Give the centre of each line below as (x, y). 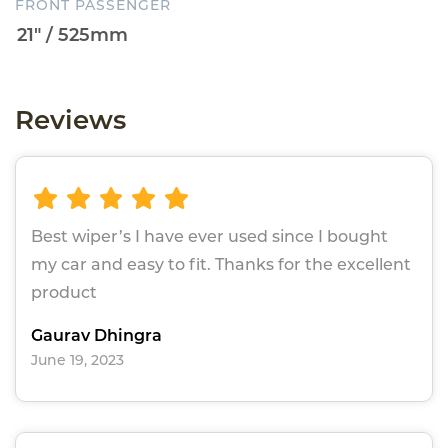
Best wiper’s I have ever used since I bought (209, 237)
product (64, 293)
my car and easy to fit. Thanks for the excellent (221, 265)
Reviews (70, 119)
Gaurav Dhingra (96, 336)
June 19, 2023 (77, 360)
